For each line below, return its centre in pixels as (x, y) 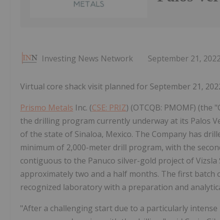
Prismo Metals (47, 108)
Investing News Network (87, 59)
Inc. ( (82, 108)
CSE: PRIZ (109, 108)
